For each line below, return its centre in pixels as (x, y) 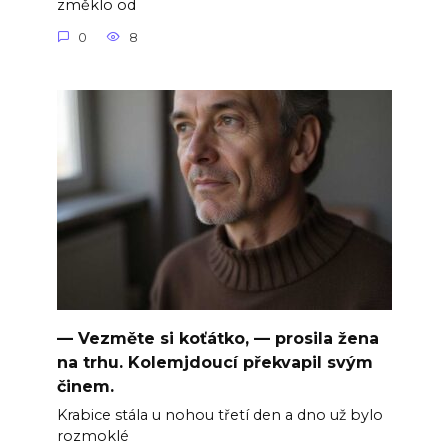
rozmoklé (92, 435)
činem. (85, 386)
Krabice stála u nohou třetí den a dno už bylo (219, 414)
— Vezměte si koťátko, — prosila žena (217, 338)
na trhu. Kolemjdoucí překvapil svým (214, 362)
